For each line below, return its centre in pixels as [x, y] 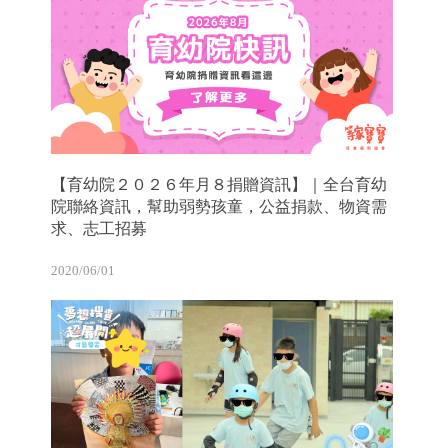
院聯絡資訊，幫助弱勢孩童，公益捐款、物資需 [219, 206]
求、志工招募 [99, 228]
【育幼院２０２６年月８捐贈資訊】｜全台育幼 [219, 184]
